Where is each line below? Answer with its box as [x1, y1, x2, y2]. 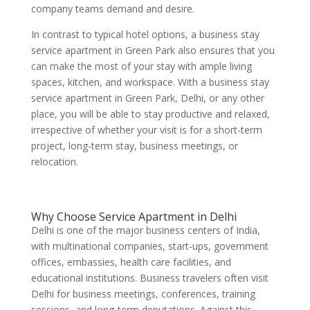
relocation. [30, 155, 78, 168]
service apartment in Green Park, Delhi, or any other [30, 91, 264, 104]
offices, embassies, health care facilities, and [30, 255, 231, 268]
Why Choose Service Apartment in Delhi [30, 209, 237, 224]
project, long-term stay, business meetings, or [30, 139, 238, 152]
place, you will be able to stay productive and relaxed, [30, 107, 270, 120]
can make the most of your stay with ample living [30, 60, 252, 73]
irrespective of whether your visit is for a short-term [30, 123, 262, 136]
